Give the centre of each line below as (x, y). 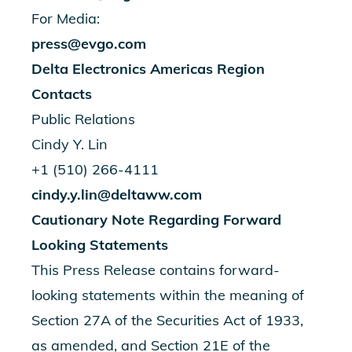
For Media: (68, 18)
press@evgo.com (89, 44)
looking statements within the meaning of (168, 295)
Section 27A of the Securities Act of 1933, (167, 320)
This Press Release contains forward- (156, 270)
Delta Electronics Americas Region (148, 69)
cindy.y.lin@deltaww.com (117, 194)
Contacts (62, 94)
